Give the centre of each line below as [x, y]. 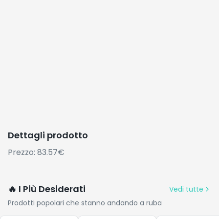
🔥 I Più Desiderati [47, 189]
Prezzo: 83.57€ [36, 152]
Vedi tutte [186, 189]
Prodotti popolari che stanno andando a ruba [85, 203]
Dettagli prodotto [48, 135]
